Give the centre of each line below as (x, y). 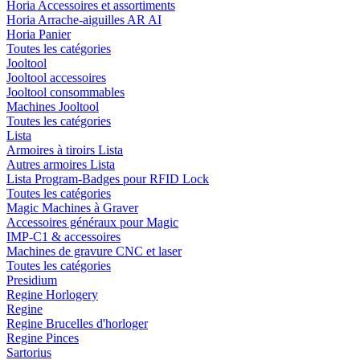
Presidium (32, 280)
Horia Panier (39, 34)
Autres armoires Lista (61, 164)
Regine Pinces (43, 337)
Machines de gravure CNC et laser (94, 251)
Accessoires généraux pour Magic (92, 222)
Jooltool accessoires (56, 77)
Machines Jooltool (53, 106)
